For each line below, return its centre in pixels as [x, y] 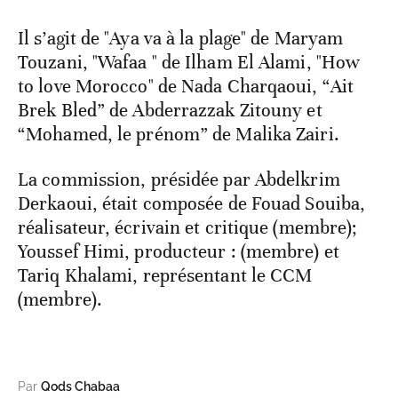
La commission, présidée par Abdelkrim [179, 180]
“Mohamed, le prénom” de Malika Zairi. [179, 135]
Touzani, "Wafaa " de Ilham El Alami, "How [189, 63]
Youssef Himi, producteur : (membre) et [179, 252]
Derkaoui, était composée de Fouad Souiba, [192, 204]
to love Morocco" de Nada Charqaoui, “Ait [186, 87]
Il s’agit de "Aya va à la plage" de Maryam [181, 39]
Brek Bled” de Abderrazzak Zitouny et [170, 111]
